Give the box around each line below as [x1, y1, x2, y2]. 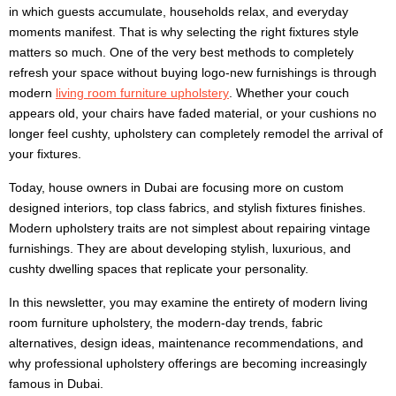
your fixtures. [9, 146, 81, 161]
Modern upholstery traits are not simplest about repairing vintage [9, 220, 370, 235]
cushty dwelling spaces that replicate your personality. [9, 261, 308, 276]
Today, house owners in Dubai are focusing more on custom [9, 179, 344, 194]
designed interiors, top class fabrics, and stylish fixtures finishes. [9, 200, 366, 215]
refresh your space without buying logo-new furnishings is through [9, 65, 377, 80]
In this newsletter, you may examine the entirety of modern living [9, 294, 368, 309]
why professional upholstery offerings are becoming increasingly [9, 355, 367, 370]
